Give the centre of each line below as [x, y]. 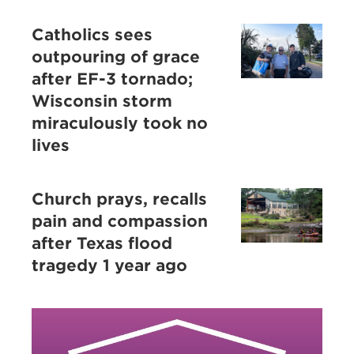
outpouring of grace [116, 57]
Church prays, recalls [119, 200]
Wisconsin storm [102, 102]
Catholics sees [92, 35]
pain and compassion [120, 222]
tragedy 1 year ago [109, 266]
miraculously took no [120, 124]
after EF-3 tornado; [112, 79]
